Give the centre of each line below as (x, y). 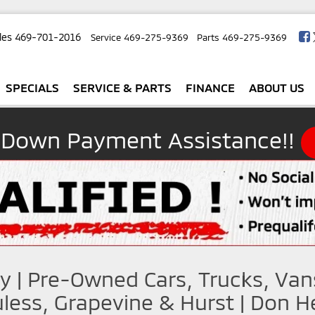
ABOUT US (277, 88)
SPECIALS (32, 88)
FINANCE (210, 88)
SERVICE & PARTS (122, 88)
